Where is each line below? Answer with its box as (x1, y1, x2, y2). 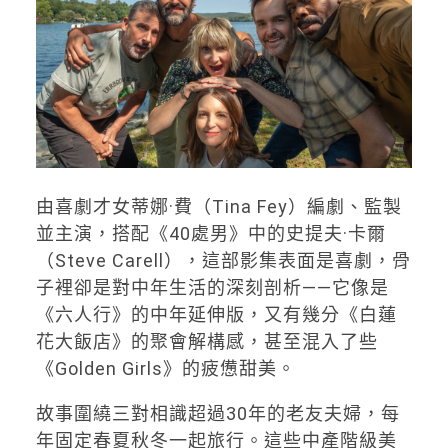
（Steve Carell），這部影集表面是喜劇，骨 (35, 249, 411, 271)
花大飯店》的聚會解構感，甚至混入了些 (35, 330, 378, 352)
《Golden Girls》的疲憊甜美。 (35, 357, 296, 379)
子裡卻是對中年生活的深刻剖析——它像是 (35, 276, 389, 298)
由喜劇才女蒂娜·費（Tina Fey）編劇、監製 (35, 195, 402, 217)
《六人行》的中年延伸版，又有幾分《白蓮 (35, 303, 397, 325)
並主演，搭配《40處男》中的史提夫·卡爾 (35, 222, 386, 244)
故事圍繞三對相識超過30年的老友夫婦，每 (35, 402, 400, 424)
